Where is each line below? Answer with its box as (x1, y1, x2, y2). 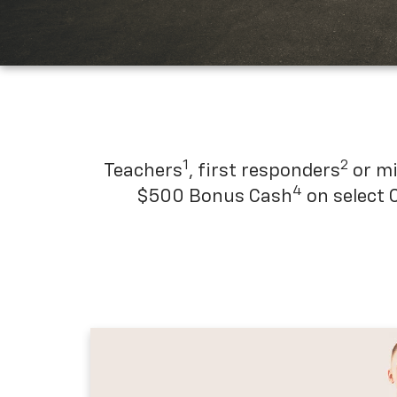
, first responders (188, 161, 340, 181)
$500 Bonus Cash (136, 187, 292, 206)
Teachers (103, 161, 183, 181)
